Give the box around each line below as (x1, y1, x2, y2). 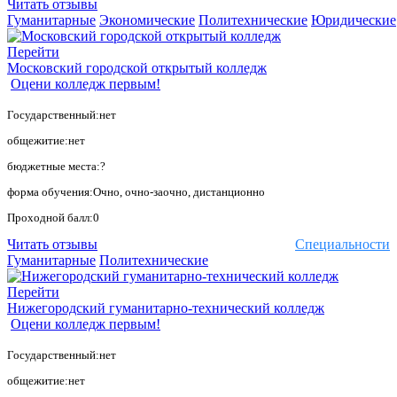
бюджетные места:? (7, 160, 105, 174)
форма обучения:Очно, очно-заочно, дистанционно (7, 185, 265, 199)
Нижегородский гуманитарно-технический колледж (7, 300, 324, 316)
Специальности (295, 237, 390, 253)
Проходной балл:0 (7, 211, 99, 225)
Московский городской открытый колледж (7, 60, 267, 76)
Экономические (99, 12, 195, 28)
